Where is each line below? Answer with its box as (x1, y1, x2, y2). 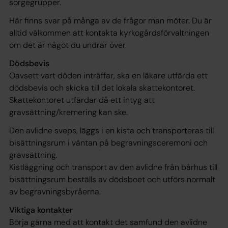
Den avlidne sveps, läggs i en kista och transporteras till (9, 125, 214, 136)
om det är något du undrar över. (9, 40, 127, 51)
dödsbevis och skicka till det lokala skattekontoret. (9, 82, 195, 94)
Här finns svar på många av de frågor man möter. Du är (9, 15, 212, 26)
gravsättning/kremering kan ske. (9, 107, 128, 118)
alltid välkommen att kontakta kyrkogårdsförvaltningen (9, 27, 209, 39)
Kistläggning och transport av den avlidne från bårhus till (9, 162, 217, 173)
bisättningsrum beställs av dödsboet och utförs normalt (9, 174, 215, 185)
